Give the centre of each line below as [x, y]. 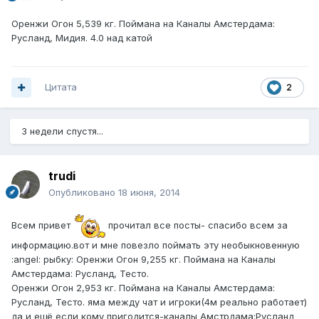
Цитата [61, 87]
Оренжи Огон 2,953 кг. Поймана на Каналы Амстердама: [143, 288]
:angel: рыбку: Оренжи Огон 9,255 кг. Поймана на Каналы [143, 260]
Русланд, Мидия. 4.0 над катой [82, 38]
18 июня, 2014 [149, 193]
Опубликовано [83, 193]
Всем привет [42, 225]
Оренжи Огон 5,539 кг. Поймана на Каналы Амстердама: [143, 24]
